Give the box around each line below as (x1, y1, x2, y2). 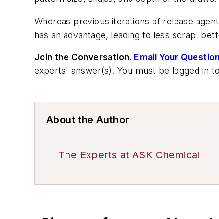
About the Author (46, 114, 130, 126)
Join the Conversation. (34, 52, 134, 63)
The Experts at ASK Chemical (58, 149, 200, 161)
